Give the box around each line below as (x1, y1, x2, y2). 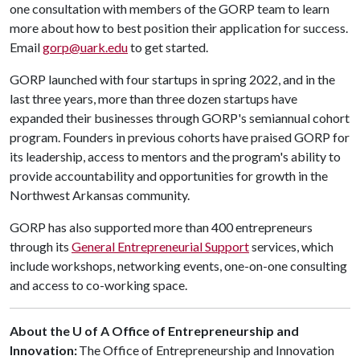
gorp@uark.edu (43, 39, 128, 55)
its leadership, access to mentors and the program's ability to (10, 149, 341, 164)
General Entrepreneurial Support (72, 239, 249, 254)
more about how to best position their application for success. (10, 20, 348, 35)
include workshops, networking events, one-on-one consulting (10, 258, 347, 273)
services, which (249, 239, 333, 254)
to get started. (128, 39, 208, 55)
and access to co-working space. (10, 277, 192, 292)
